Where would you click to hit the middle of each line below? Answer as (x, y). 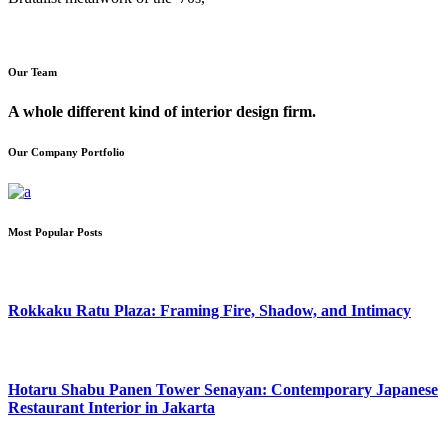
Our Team (32, 72)
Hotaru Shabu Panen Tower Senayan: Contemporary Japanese (223, 389)
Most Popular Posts (55, 232)
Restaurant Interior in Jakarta (111, 407)
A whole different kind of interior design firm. (162, 112)
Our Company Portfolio (66, 152)
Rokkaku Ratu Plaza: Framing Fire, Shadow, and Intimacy (209, 311)
